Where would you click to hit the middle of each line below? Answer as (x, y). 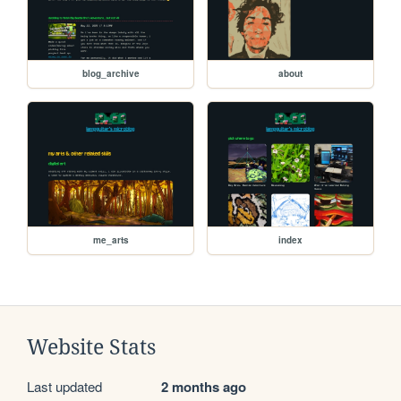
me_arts (111, 240)
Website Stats (91, 348)
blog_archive (111, 74)
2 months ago (204, 387)
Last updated (64, 387)
